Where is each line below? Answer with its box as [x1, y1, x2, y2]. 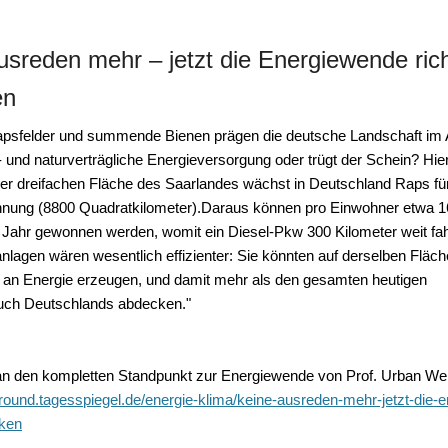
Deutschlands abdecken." [20, 294, 191, 312]
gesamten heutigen [303, 270, 427, 288]
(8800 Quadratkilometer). [34, 198, 201, 216]
